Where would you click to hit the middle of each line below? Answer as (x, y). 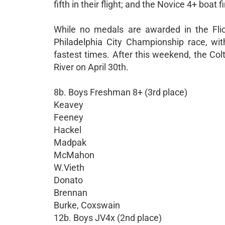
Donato (68, 180)
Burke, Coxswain (87, 205)
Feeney (69, 117)
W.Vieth (69, 167)
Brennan (71, 193)
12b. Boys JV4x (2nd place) (108, 218)
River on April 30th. (91, 67)
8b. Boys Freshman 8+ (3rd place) (121, 92)
